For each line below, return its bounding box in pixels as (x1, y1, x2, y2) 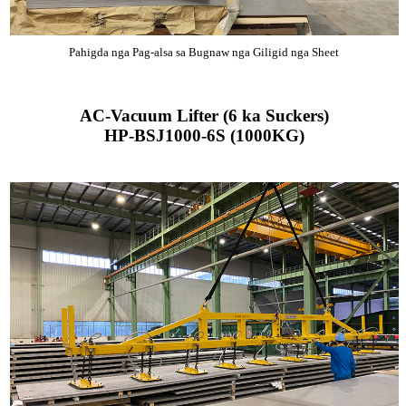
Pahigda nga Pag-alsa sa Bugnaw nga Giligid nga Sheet (69, 45, 340, 60)
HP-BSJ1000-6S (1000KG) (103, 126, 304, 146)
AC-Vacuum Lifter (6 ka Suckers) (79, 106, 329, 126)
